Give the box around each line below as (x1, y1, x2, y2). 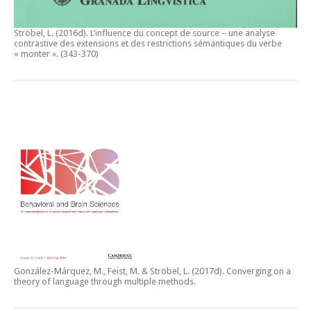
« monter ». (14, 49, 58, 60)
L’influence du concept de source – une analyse (90, 28, 275, 39)
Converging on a (226, 266, 291, 277)
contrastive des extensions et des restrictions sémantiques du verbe (14, 38, 282, 49)
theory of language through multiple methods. (14, 276, 196, 287)
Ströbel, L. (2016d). (14, 28, 90, 39)
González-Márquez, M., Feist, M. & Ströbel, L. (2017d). (14, 266, 226, 277)
